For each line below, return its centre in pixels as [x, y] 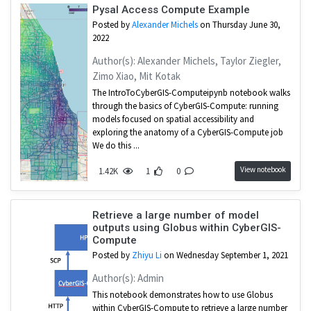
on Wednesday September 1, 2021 [225, 255]
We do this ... [116, 146]
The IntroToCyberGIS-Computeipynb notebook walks [191, 93]
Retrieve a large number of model [175, 216]
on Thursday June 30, [239, 25]
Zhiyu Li [146, 255]
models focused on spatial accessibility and [173, 119]
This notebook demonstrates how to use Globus [182, 295]
